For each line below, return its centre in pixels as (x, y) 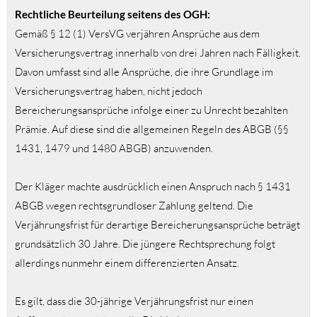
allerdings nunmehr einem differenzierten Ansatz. (127, 263)
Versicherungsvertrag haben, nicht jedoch (109, 91)
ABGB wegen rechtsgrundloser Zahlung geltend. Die (134, 206)
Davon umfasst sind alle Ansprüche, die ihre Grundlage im (144, 72)
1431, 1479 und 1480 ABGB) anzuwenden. (114, 149)
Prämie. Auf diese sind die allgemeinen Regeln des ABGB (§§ (152, 129)
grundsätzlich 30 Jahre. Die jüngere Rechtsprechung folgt (145, 244)
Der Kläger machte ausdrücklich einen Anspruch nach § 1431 (153, 187)
